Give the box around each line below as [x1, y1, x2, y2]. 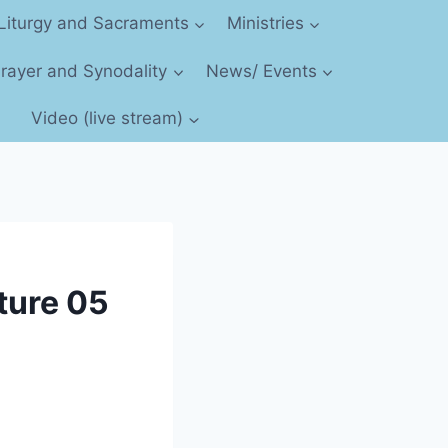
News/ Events [205, 60, 317, 81]
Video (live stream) [31, 107, 183, 128]
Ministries [226, 13, 304, 34]
